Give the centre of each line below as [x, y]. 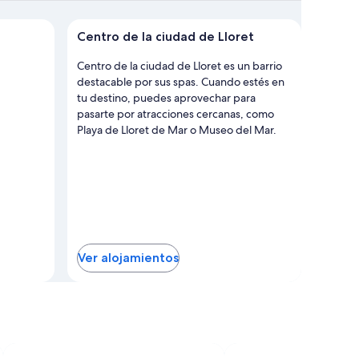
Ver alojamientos [128, 258]
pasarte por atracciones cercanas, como [175, 113]
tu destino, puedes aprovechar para [166, 97]
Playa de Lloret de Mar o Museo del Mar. [177, 129]
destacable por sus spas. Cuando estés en [181, 81]
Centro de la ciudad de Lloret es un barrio [179, 65]
